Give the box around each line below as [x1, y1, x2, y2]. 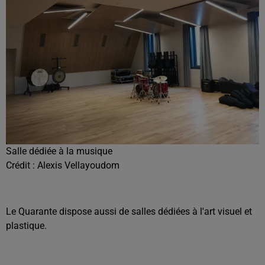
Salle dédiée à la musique [6, 146, 112, 157]
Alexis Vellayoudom [37, 160, 119, 171]
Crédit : [6, 160, 37, 171]
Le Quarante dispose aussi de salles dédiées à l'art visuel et [6, 206, 252, 217]
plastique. [6, 220, 49, 231]
